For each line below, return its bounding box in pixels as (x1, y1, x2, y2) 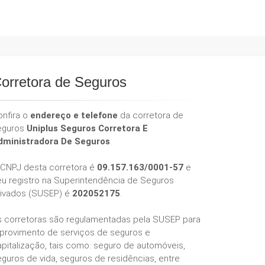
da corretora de (118, 110, 183, 121)
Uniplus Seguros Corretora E (27, 123, 148, 134)
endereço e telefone (30, 110, 118, 121)
